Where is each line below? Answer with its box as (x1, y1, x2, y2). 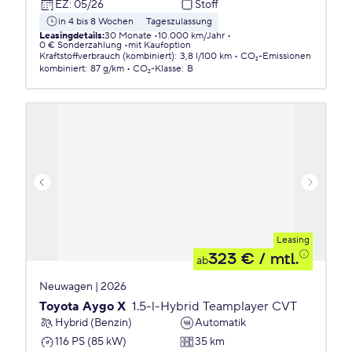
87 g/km (90, 63, 124, 75)
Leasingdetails (39, 30, 102, 42)
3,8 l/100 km (180, 50, 232, 62)
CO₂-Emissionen (240, 50, 311, 62)
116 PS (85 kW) (55, 334, 126, 349)
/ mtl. (255, 249, 299, 269)
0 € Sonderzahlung (39, 39, 122, 51)
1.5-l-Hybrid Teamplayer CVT (132, 299, 297, 314)
